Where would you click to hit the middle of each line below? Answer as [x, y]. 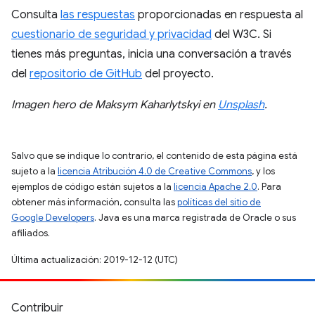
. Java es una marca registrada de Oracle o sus [195, 217]
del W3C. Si [242, 34]
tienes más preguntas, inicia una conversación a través [152, 54]
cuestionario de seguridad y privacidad [111, 34]
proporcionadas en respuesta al [219, 14]
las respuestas [98, 14]
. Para [269, 186]
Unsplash [241, 104]
